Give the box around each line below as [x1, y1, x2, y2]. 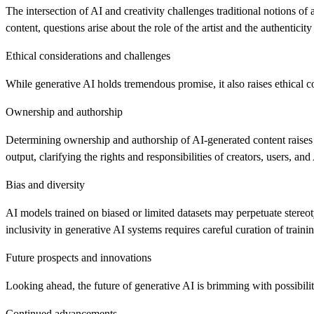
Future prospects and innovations [6, 251, 151, 264]
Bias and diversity [6, 178, 85, 191]
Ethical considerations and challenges [6, 49, 170, 62]
